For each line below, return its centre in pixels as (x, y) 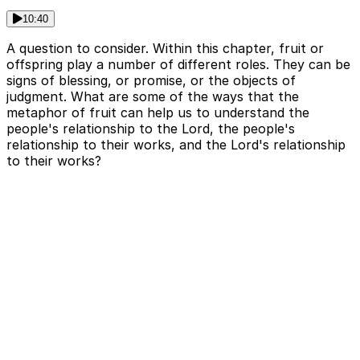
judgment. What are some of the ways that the (153, 97)
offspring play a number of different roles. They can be (178, 65)
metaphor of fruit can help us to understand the (158, 113)
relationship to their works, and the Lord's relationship (176, 145)
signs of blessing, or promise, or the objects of (151, 81)
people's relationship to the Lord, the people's (151, 129)
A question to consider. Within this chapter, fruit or (165, 49)
